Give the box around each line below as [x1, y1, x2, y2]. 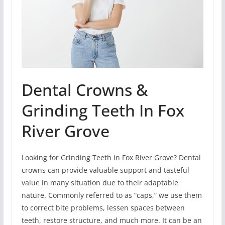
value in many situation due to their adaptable [21, 177, 178, 187]
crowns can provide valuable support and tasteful [21, 165, 189, 175]
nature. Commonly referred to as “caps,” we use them [21, 190, 202, 200]
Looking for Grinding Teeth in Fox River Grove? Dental [21, 152, 201, 162]
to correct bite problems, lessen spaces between [21, 202, 185, 212]
